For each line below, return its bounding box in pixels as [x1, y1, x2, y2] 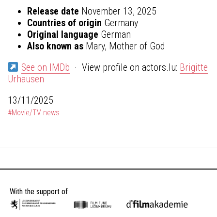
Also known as [27, 40, 83, 52]
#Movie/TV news [8, 108, 60, 117]
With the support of [10, 186, 68, 196]
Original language [27, 28, 98, 40]
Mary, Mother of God [83, 40, 165, 52]
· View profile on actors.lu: [69, 61, 180, 73]
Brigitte [179, 61, 208, 73]
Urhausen [8, 73, 44, 85]
